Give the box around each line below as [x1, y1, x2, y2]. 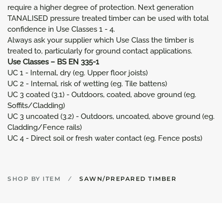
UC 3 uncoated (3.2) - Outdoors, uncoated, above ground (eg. [7, 112, 215, 121]
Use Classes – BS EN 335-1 [7, 57, 99, 66]
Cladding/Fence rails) [7, 123, 82, 132]
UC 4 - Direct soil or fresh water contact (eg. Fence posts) [7, 134, 202, 143]
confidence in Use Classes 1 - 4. [7, 25, 115, 34]
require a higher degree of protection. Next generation [7, 3, 194, 12]
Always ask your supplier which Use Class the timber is [7, 36, 194, 45]
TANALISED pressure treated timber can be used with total [7, 14, 209, 23]
